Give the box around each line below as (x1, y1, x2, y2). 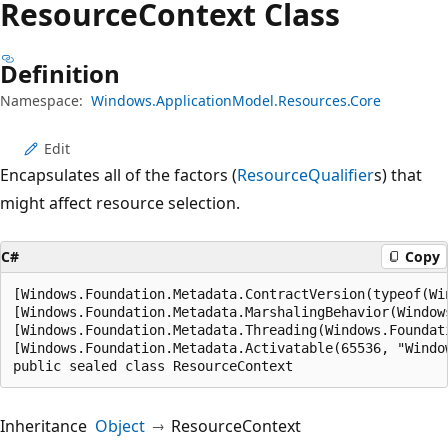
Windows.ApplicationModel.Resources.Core (91, 90, 381, 110)
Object (95, 414, 145, 437)
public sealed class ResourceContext (13, 357, 293, 374)
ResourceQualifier (237, 163, 374, 186)
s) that (374, 163, 422, 186)
